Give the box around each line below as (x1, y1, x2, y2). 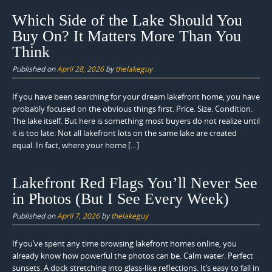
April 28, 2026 (57, 64, 104, 74)
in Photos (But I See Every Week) (12, 189, 229, 208)
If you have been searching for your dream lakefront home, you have (12, 91, 260, 103)
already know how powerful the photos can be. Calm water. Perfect (12, 250, 253, 261)
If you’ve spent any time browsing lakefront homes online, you (12, 237, 237, 249)
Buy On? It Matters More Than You (12, 27, 241, 46)
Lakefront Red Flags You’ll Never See (12, 174, 257, 192)
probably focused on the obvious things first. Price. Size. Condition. (12, 103, 253, 115)
